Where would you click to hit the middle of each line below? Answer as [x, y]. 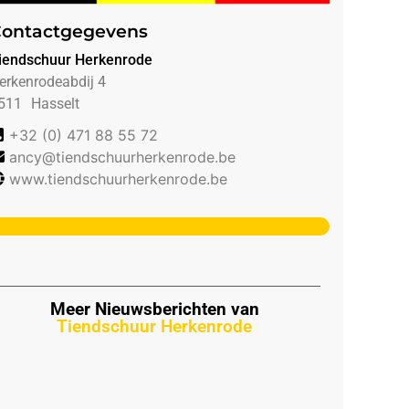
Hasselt [55, 103]
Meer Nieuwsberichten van [154, 309]
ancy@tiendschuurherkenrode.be [122, 157]
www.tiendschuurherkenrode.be [118, 178]
